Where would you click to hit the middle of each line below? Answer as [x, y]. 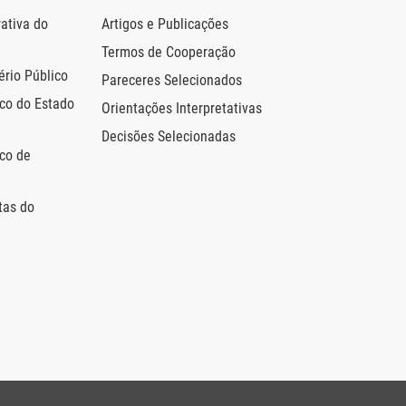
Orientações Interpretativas [182, 109]
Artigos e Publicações [165, 24]
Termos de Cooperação [169, 53]
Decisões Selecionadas [169, 137]
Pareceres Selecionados [172, 81]
